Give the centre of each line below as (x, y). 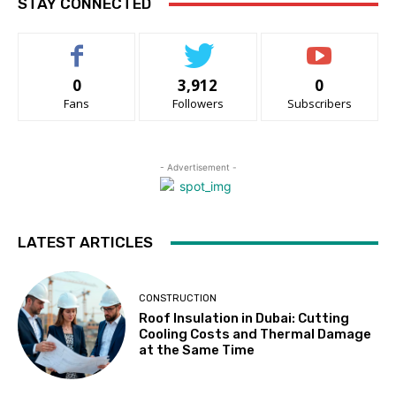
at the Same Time (197, 350)
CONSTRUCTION (178, 298)
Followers (198, 104)
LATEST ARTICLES (85, 243)
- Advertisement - (198, 168)
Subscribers (319, 104)
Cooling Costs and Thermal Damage (255, 334)
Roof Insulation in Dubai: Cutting (244, 318)
